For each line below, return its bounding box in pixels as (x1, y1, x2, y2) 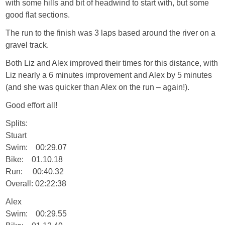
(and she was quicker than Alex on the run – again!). (6, 83, 190, 91)
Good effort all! (6, 101, 58, 109)
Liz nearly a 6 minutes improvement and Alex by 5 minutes (6, 71, 212, 79)
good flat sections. (6, 11, 70, 19)
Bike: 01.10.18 (6, 155, 63, 164)
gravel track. (6, 41, 49, 49)
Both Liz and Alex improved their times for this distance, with (6, 59, 218, 67)
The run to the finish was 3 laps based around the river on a (6, 29, 216, 37)
